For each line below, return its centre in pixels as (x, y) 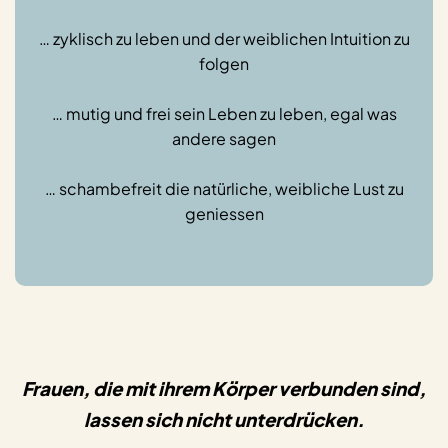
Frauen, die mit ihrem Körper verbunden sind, (224, 388)
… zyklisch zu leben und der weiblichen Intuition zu (224, 39)
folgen (224, 64)
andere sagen (224, 139)
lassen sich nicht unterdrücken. (224, 419)
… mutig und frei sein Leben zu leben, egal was (224, 114)
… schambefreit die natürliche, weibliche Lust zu (224, 189)
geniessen (224, 214)
